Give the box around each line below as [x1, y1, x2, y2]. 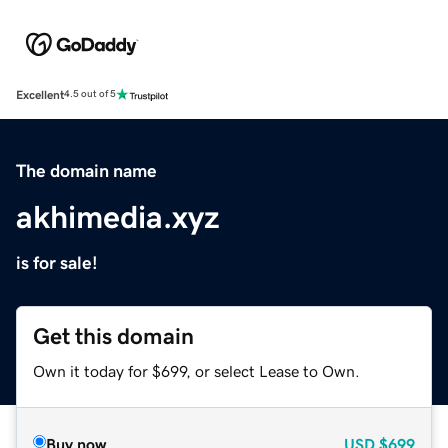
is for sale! [16, 253, 98, 272]
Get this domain [33, 324, 194, 348]
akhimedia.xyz [16, 200, 220, 233]
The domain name [16, 161, 157, 180]
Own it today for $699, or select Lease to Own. [33, 362, 360, 379]
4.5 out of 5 [64, 89, 116, 100]
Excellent [16, 88, 64, 101]
